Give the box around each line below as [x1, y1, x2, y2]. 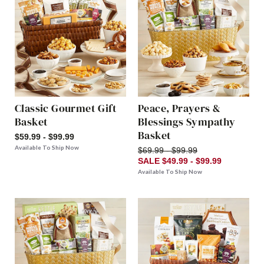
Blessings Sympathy [138, 114, 236, 130]
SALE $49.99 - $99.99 [138, 156, 222, 166]
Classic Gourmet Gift [15, 101, 117, 116]
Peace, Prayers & [138, 101, 221, 116]
